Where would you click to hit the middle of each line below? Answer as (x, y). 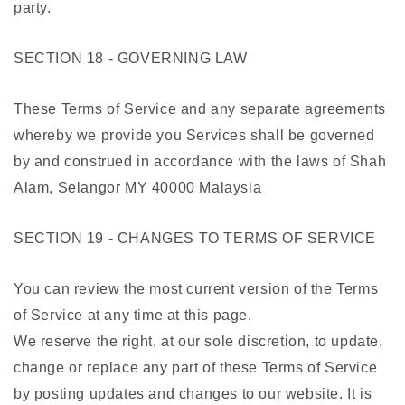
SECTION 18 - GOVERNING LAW (131, 59)
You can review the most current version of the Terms (196, 289)
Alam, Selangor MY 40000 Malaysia (138, 188)
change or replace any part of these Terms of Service (196, 368)
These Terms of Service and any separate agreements (200, 109)
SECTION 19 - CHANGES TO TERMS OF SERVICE (195, 239)
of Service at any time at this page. (133, 316)
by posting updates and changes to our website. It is (193, 394)
